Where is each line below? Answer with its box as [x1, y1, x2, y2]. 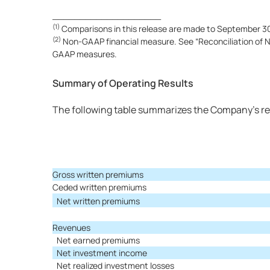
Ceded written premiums [52, 181, 146, 193]
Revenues [52, 222, 90, 233]
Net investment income [57, 247, 147, 259]
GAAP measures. [52, 48, 117, 60]
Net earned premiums [57, 234, 140, 246]
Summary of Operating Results [52, 77, 193, 90]
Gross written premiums [52, 169, 143, 180]
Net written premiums [57, 195, 140, 207]
